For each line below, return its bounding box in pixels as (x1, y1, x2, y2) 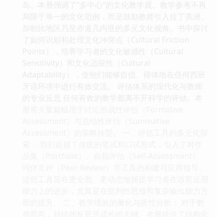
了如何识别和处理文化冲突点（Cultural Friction (22, 34, 189, 45)
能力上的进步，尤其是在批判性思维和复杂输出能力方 (22, 185, 208, 196)
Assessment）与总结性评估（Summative (22, 115, 170, 126)
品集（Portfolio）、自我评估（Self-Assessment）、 (22, 150, 208, 161)
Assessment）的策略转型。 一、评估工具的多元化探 (22, 127, 208, 138)
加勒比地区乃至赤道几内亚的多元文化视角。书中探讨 (22, 22, 208, 33)
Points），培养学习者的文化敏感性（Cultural (22, 46, 183, 57)
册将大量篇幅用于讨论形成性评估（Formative (22, 104, 183, 115)
